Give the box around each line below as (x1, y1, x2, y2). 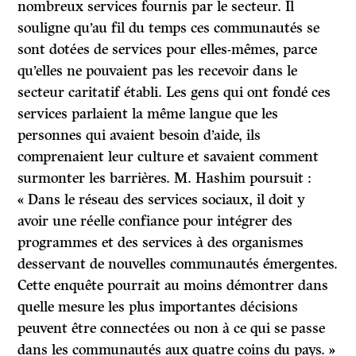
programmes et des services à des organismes (17, 234, 304, 252)
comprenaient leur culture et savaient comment (17, 148, 319, 166)
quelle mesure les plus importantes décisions (17, 298, 299, 316)
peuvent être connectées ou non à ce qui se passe (17, 319, 326, 338)
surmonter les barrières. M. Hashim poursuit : (17, 169, 312, 188)
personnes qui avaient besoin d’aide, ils (17, 126, 261, 145)
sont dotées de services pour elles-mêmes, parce (17, 41, 318, 59)
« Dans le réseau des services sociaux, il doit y (17, 191, 306, 209)
